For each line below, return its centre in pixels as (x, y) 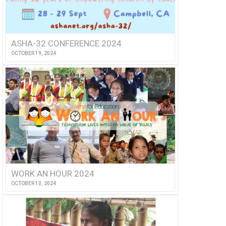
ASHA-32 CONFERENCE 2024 (66, 44)
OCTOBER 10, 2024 (33, 183)
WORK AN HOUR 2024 (52, 173)
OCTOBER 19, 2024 (33, 53)
